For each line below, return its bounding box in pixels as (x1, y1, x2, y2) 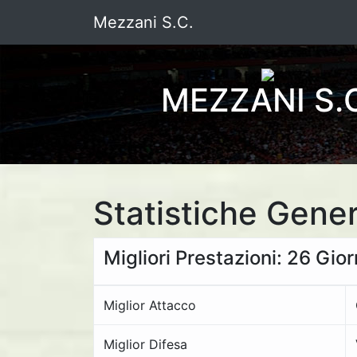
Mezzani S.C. (93, 13, 194, 32)
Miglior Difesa (104, 336, 187, 352)
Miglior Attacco (104, 297, 196, 313)
